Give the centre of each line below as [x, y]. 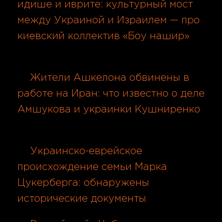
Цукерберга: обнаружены [83, 183]
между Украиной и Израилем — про [109, 20]
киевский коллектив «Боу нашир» [103, 36]
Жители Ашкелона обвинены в [110, 78]
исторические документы [82, 198]
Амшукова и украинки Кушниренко [109, 109]
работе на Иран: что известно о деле [111, 93]
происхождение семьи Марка [92, 167]
